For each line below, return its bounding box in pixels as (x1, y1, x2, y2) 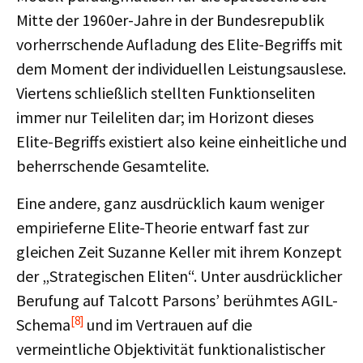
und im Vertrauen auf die (83, 314, 252, 335)
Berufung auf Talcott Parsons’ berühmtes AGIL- (16, 290, 338, 310)
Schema (16, 314, 70, 335)
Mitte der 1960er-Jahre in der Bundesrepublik (16, 10, 324, 30)
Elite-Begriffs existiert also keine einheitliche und (16, 131, 347, 152)
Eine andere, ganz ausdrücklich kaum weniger (16, 193, 324, 213)
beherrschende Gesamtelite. (16, 156, 209, 176)
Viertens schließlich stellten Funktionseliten (16, 83, 315, 103)
